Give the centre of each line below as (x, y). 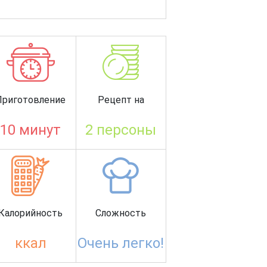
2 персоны (121, 130)
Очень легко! (121, 243)
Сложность (121, 213)
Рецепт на (121, 100)
